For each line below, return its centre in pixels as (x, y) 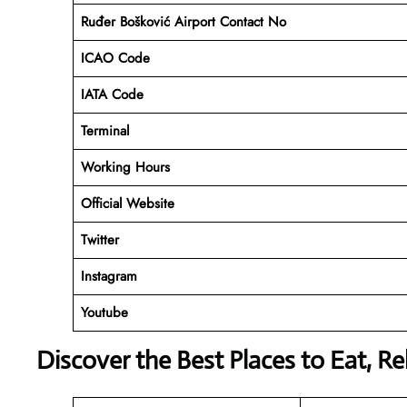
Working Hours (125, 167)
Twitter (99, 239)
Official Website (127, 203)
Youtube (104, 312)
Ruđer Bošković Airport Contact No (183, 21)
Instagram (109, 276)
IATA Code (112, 94)
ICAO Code (115, 58)
